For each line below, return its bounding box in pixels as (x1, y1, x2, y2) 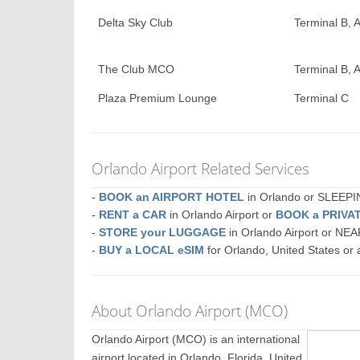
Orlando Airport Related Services (92, 157, 310, 179)
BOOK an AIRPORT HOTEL (99, 190, 245, 203)
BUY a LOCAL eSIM (99, 243, 205, 256)
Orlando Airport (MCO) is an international (92, 333, 301, 346)
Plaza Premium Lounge (98, 92, 218, 104)
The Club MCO (98, 63, 175, 76)
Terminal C (294, 92, 350, 104)
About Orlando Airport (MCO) (92, 300, 288, 321)
